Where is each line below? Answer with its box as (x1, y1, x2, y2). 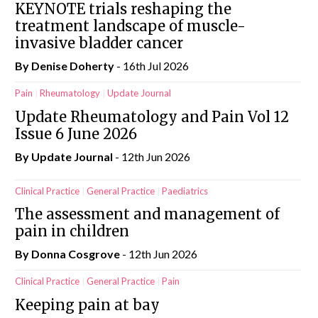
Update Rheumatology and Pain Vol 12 (15, 107, 289, 126)
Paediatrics (162, 185, 208, 197)
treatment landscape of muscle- (15, 17, 246, 35)
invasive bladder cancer (15, 34, 183, 53)
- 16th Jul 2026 (114, 59, 189, 73)
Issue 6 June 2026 (15, 124, 137, 143)
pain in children (15, 222, 129, 241)
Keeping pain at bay (15, 295, 160, 314)
